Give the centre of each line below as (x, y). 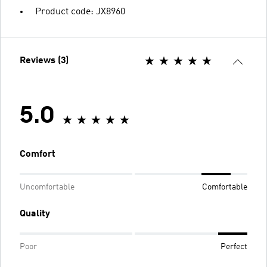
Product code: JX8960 (80, 12)
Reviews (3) (44, 61)
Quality (35, 214)
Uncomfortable (47, 187)
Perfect (234, 247)
